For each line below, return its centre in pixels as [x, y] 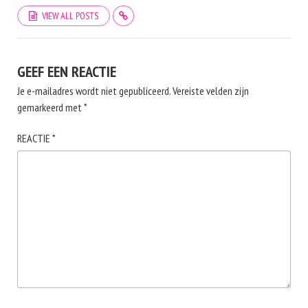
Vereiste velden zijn [211, 91]
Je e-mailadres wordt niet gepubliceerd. [94, 91]
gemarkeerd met [51, 107]
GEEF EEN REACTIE [67, 71]
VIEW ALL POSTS [70, 16]
